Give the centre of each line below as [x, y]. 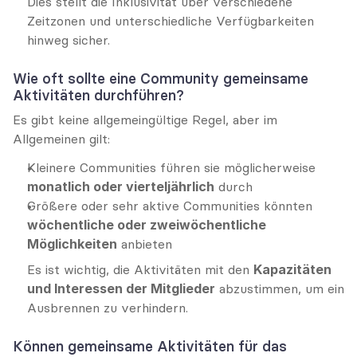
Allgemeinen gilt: [61, 139]
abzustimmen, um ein [280, 288]
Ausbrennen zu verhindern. [108, 308]
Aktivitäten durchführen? [98, 95]
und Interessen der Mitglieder [121, 288]
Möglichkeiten [72, 244]
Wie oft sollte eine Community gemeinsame [161, 78]
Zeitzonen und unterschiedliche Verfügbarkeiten [171, 21]
